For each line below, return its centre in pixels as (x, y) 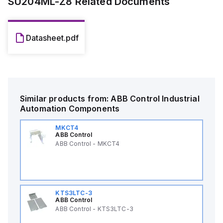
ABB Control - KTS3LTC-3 (94, 209)
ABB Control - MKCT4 (88, 144)
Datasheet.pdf (52, 38)
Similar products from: (65, 99)
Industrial (181, 99)
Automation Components (70, 109)
